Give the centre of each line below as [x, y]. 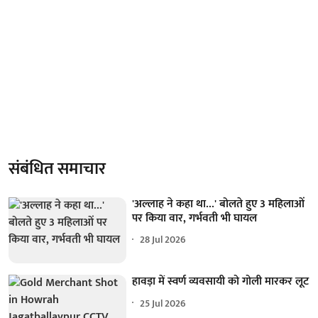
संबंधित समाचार [57, 169]
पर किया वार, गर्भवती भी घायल [195, 218]
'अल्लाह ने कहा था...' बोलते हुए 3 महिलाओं [219, 204]
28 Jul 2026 [163, 240]
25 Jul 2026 [163, 303]
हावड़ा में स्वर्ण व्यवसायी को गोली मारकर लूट [221, 282]
